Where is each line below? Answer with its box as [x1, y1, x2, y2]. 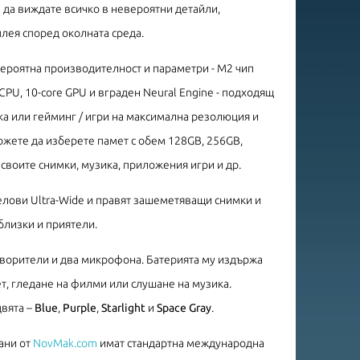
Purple [63, 301, 96, 314]
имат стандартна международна [97, 336, 264, 350]
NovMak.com [33, 336, 97, 350]
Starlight [101, 301, 145, 314]
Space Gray [157, 301, 211, 314]
